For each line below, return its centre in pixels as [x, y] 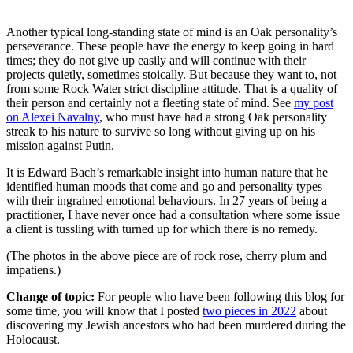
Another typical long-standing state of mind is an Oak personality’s [172, 32]
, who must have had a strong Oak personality [213, 117]
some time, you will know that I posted [104, 310]
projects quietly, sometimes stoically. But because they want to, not [171, 74]
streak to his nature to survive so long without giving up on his [161, 131]
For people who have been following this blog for [219, 296]
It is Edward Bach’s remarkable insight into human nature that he [167, 172]
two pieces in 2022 [249, 310]
